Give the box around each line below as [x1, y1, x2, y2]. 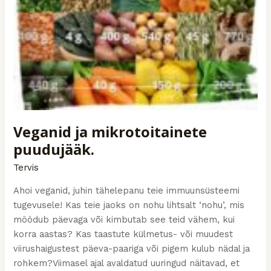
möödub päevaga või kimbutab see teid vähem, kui [13, 214, 235, 225]
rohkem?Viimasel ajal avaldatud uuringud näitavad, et [13, 257, 240, 269]
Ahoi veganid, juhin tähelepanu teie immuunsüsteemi [13, 184, 240, 196]
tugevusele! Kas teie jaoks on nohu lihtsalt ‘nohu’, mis [13, 199, 245, 211]
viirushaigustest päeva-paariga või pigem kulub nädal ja [13, 243, 250, 254]
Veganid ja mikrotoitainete [13, 122, 207, 142]
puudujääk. [13, 140, 95, 160]
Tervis [13, 162, 39, 173]
